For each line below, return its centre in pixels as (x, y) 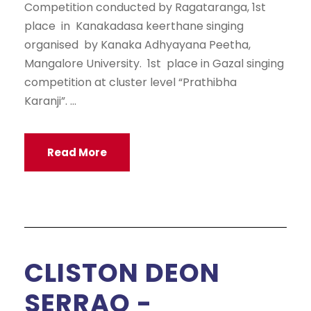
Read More (77, 152)
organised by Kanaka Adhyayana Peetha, (137, 44)
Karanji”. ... (50, 101)
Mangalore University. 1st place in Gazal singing (154, 63)
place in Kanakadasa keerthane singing (134, 26)
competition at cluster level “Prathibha (131, 82)
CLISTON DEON (122, 273)
